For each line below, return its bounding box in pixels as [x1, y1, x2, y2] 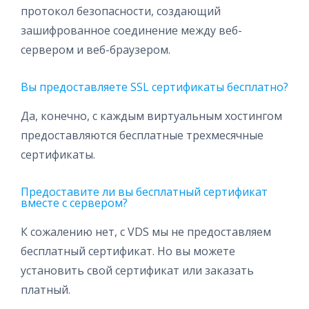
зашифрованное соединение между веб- [21, 23, 242, 38]
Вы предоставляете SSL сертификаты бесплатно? [21, 79, 288, 94]
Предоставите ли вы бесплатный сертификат [21, 184, 268, 199]
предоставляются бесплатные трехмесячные [21, 128, 263, 143]
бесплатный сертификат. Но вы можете [21, 243, 235, 259]
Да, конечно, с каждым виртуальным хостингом [21, 108, 282, 123]
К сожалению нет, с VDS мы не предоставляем [21, 224, 271, 239]
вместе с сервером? [21, 195, 128, 210]
